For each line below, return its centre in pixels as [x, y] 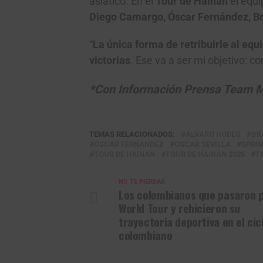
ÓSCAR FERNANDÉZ [129, 144]
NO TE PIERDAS [142, 182]
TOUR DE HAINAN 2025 [205, 154]
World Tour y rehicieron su [180, 208]
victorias [110, 60]
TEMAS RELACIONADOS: [132, 134]
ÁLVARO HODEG [213, 134]
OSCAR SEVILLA [203, 144]
